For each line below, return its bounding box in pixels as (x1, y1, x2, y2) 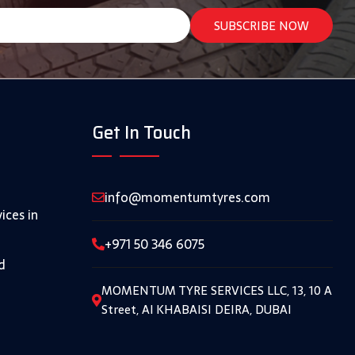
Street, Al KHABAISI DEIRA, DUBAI (101, 299, 292, 319)
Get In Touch (92, 118, 191, 147)
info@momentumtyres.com (105, 186, 270, 208)
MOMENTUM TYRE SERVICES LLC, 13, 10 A (101, 280, 332, 300)
